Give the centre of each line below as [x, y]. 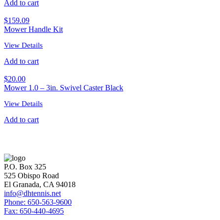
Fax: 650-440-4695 [34, 211]
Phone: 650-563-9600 [38, 202]
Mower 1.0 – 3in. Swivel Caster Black [64, 87]
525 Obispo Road [31, 175]
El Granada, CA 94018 [40, 184]
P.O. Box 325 [25, 166]
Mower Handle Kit [33, 29]
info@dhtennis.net [32, 193]
